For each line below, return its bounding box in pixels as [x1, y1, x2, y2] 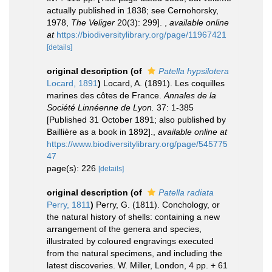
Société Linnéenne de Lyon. [47, 102, 154, 112]
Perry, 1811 [47, 199, 90, 209]
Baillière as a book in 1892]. [47, 126, 153, 137]
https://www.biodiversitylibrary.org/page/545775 [47, 138, 228, 149]
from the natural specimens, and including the [47, 248, 222, 258]
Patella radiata [158, 187, 214, 197]
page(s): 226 [47, 163, 98, 173]
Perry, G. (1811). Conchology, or [96, 199, 220, 209]
